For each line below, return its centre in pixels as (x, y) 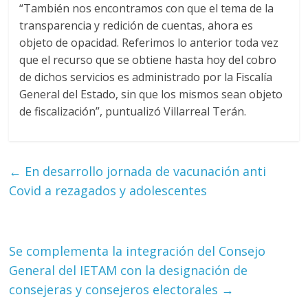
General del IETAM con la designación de (129, 270)
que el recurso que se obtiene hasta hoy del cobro (148, 60)
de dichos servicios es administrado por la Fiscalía (146, 77)
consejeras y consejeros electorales (115, 289)
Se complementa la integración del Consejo (137, 251)
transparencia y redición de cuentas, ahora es (136, 25)
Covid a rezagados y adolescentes (108, 190)
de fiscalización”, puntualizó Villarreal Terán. (133, 111)
